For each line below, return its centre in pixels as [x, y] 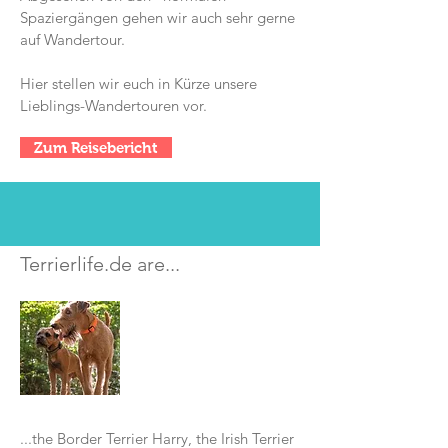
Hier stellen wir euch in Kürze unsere [138, 83]
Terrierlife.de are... [100, 264]
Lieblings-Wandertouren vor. [113, 105]
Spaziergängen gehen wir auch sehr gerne [157, 17]
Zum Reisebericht [96, 147]
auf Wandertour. [72, 39]
